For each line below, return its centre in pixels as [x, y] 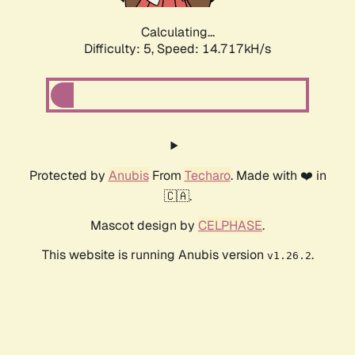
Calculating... [177, 32]
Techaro [207, 176]
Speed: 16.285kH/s [214, 49]
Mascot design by [144, 226]
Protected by [69, 176]
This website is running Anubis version [154, 255]
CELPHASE [230, 226]
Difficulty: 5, [120, 49]
